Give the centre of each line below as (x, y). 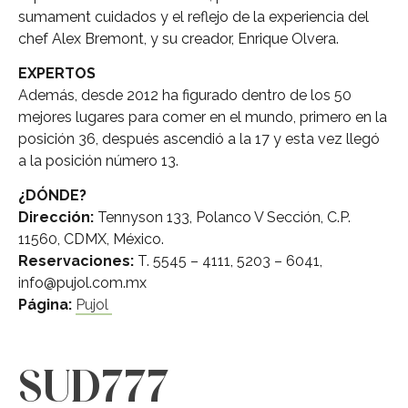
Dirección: (56, 218)
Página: (45, 305)
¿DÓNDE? (52, 196)
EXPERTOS (57, 73)
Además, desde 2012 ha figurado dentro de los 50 (185, 95)
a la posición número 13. (98, 160)
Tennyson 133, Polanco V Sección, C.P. (222, 218)
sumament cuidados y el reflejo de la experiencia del (194, 16)
